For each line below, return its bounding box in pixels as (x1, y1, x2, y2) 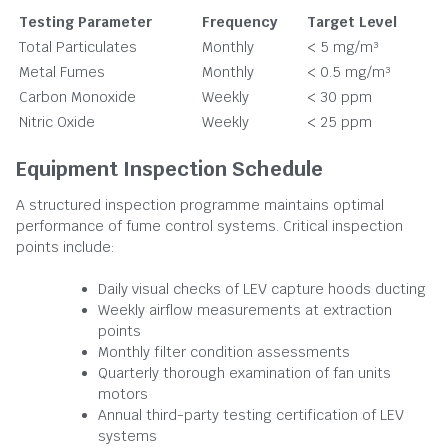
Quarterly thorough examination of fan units (98, 363, 391, 382)
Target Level (307, 12, 397, 31)
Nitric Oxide (19, 112, 95, 131)
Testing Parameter (19, 12, 152, 31)
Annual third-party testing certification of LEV (98, 405, 404, 424)
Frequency (202, 12, 277, 31)
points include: (16, 237, 115, 256)
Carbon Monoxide (19, 87, 136, 106)
